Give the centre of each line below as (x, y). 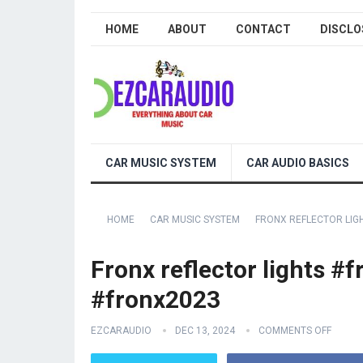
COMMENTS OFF (295, 331)
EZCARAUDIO (121, 331)
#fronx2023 (156, 299)
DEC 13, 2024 (205, 331)
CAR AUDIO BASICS (298, 163)
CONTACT (263, 29)
